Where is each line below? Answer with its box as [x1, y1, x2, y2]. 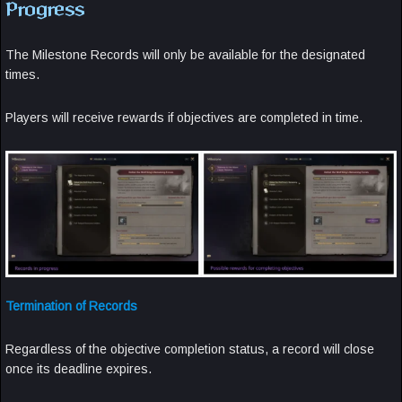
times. [5, 67, 39, 83]
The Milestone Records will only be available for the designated [5, 48, 365, 63]
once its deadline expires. [5, 361, 155, 376]
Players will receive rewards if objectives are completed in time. [5, 110, 363, 126]
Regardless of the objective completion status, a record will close [5, 341, 374, 356]
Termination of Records [5, 298, 137, 313]
